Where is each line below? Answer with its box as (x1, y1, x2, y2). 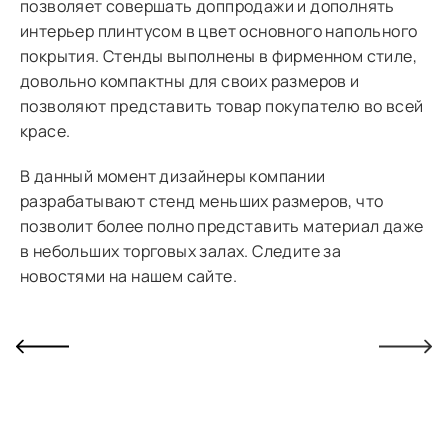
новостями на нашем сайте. (20, 264, 237, 287)
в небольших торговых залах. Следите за (20, 239, 342, 262)
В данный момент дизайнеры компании (20, 164, 326, 187)
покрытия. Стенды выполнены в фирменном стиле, (20, 44, 417, 67)
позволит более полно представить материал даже (20, 214, 424, 237)
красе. (20, 119, 71, 142)
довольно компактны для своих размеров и (20, 69, 360, 92)
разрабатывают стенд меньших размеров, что (20, 189, 384, 212)
